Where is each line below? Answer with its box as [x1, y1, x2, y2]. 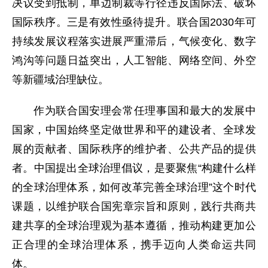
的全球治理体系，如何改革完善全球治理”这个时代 [12, 181, 256, 193]
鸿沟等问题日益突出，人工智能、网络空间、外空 [12, 54, 256, 66]
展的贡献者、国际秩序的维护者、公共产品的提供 [12, 143, 256, 155]
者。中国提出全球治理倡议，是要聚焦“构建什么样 [12, 162, 256, 174]
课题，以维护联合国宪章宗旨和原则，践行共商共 [12, 200, 256, 212]
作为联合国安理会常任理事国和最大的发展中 [33, 105, 256, 117]
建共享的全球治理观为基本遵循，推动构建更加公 [12, 220, 256, 232]
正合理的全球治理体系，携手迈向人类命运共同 [12, 239, 256, 251]
